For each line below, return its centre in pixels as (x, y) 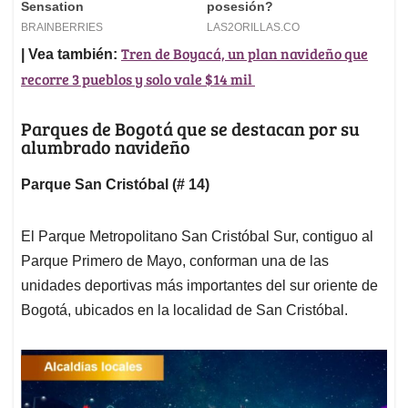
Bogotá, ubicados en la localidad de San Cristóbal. (184, 311)
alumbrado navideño (106, 147)
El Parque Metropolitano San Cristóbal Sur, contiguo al (197, 237)
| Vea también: (69, 55)
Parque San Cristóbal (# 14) (115, 185)
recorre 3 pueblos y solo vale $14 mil (138, 79)
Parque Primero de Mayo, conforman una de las (175, 261)
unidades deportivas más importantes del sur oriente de (199, 286)
